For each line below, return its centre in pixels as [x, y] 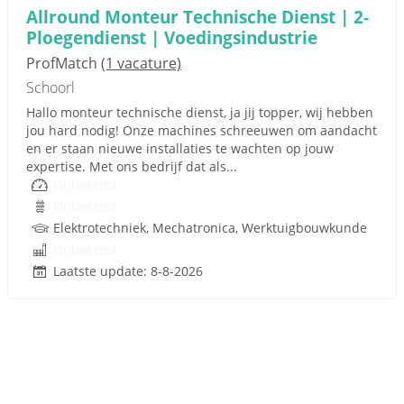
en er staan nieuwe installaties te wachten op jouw [180, 148]
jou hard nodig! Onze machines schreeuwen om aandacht [202, 130]
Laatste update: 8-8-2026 [128, 271]
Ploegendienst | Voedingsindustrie [172, 37]
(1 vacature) [141, 63]
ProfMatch [64, 63]
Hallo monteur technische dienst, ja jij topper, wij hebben [200, 112]
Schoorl [50, 87]
